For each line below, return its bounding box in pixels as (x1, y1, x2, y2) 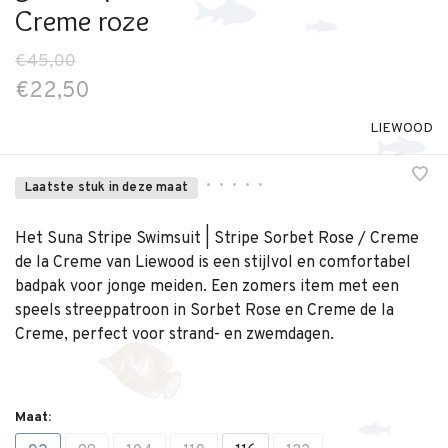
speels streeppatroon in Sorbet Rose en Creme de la (15, 301, 394, 321)
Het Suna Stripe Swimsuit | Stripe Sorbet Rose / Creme (15, 229, 419, 249)
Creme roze (15, 2, 149, 39)
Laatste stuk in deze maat (25, 180, 188, 196)
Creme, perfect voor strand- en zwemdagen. (15, 325, 334, 345)
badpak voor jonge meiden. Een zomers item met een (15, 277, 399, 297)
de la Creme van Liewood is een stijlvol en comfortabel (15, 253, 411, 273)
